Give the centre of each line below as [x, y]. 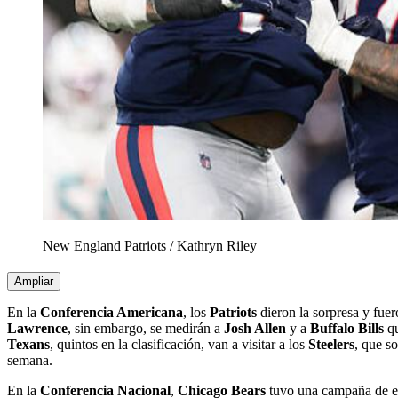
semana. [30, 361]
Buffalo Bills [347, 329]
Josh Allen [255, 329]
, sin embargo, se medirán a [146, 329]
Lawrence [37, 329]
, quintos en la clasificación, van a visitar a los [179, 345]
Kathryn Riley [217, 246]
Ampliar [34, 282]
